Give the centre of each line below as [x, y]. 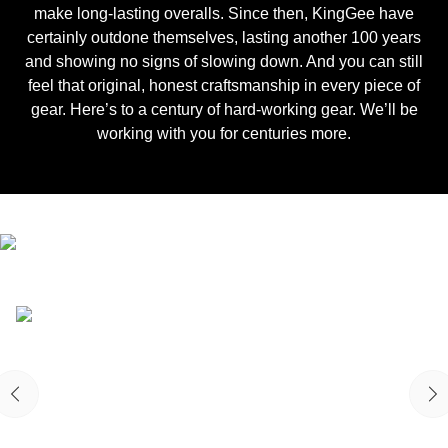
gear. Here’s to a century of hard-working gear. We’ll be [224, 109]
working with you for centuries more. [224, 133]
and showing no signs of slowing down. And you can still [224, 61]
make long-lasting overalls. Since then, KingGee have [224, 13]
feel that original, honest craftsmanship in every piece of [224, 85]
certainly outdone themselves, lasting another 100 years [224, 37]
